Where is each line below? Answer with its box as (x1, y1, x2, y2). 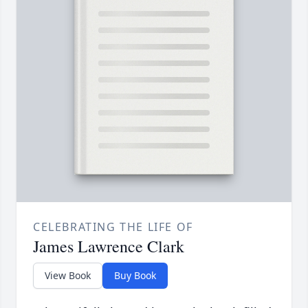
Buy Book (114, 268, 156, 282)
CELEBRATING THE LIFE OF (33, 219, 193, 234)
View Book (45, 268, 91, 282)
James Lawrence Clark (33, 234, 184, 257)
